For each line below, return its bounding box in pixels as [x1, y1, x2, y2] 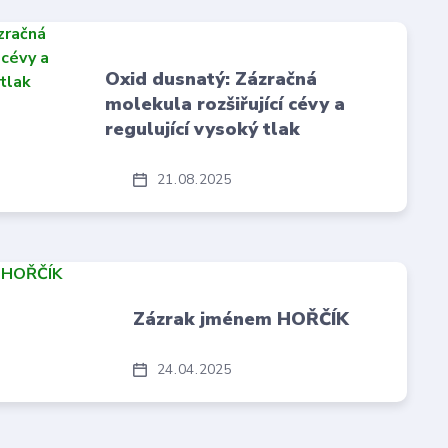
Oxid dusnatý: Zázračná [104, 67, 317, 91]
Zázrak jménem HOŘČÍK [133, 307, 350, 331]
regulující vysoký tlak [104, 117, 300, 141]
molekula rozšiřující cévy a [104, 92, 345, 116]
